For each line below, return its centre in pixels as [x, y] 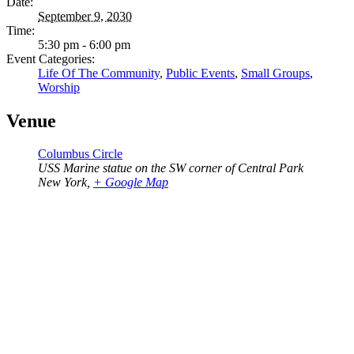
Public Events [200, 73]
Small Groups [275, 73]
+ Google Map [131, 183]
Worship [59, 87]
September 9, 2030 [85, 16]
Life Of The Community [99, 73]
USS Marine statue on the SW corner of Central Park [171, 168]
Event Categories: [51, 58]
